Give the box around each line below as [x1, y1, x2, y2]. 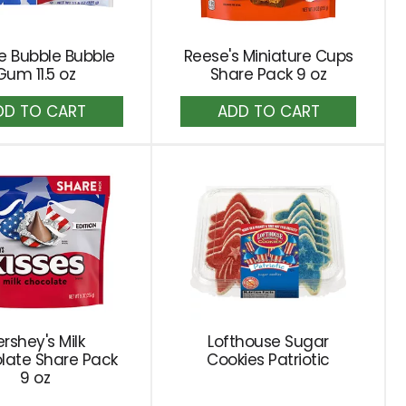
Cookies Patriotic [207, 349, 330, 371]
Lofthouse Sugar [208, 331, 329, 353]
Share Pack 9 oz [209, 63, 327, 85]
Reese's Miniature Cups [183, 45, 353, 67]
